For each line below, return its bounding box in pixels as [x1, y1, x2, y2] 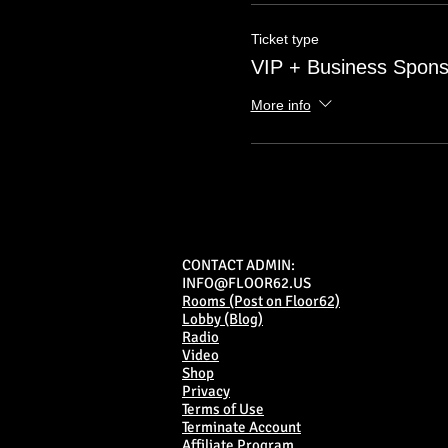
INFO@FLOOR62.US [182, 274, 311, 292]
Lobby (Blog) [182, 310, 263, 328]
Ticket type [250, 31, 319, 47]
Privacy [182, 382, 230, 400]
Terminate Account [182, 418, 301, 436]
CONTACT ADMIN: [182, 256, 295, 274]
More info [250, 96, 311, 113]
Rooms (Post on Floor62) [182, 292, 340, 310]
